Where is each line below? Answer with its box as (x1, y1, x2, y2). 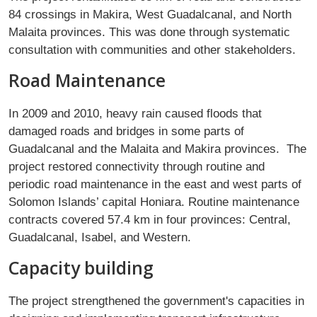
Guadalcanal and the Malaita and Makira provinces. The (8, 141, 306, 156)
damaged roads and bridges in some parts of (8, 123, 244, 138)
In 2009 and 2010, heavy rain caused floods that (8, 105, 262, 120)
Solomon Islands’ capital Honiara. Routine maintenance (8, 194, 299, 209)
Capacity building (8, 255, 154, 279)
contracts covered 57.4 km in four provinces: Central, (8, 212, 291, 226)
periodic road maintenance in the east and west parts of (8, 176, 301, 191)
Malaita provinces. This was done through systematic (8, 24, 290, 39)
